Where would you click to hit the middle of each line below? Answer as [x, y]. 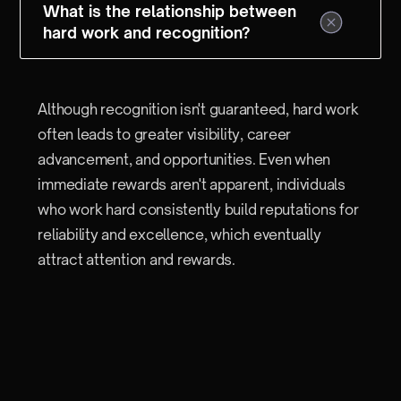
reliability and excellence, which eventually [179, 235]
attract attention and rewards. [137, 260]
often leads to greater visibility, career [165, 134]
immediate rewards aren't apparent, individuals [192, 184]
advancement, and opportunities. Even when [184, 159]
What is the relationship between [170, 11]
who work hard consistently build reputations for [198, 209]
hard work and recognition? [147, 33]
